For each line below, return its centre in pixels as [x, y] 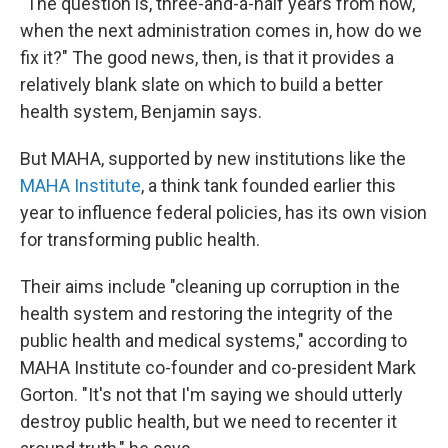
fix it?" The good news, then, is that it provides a [207, 57]
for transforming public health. [140, 239]
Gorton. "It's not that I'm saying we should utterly [211, 394]
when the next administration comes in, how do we [221, 30]
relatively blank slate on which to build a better [201, 84]
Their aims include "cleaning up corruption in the [210, 286]
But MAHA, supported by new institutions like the [213, 158]
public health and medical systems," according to [213, 340]
